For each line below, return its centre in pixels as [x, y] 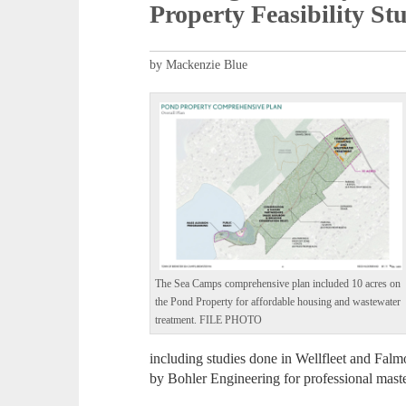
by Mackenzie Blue [199, 65]
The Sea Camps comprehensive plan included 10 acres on [278, 284]
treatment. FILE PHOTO [209, 320]
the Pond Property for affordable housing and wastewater [278, 302]
